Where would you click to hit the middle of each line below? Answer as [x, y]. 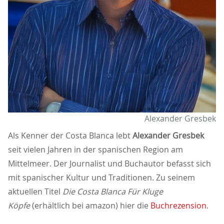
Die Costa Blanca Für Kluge [113, 192]
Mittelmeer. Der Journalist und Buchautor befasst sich [109, 164]
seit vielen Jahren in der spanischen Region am [95, 150]
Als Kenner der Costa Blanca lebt [70, 136]
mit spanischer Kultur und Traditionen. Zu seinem [101, 178]
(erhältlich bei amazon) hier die [90, 206]
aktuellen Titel [35, 192]
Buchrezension [178, 206]
